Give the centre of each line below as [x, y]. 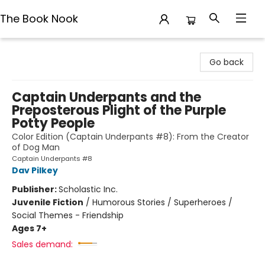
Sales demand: [42, 244]
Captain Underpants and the [106, 97]
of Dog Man [36, 147]
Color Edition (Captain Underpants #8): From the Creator [130, 137]
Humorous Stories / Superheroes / [162, 202]
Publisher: [35, 189]
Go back [227, 62]
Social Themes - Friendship [68, 215]
